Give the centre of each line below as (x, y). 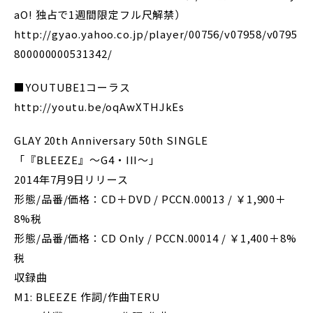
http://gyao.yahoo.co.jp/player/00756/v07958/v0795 (156, 34)
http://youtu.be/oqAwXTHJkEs (100, 107)
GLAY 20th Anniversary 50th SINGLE (111, 140)
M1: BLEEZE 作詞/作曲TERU (87, 297)
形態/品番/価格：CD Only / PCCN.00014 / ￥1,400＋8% (155, 238)
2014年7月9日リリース (71, 179)
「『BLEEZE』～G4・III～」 (87, 160)
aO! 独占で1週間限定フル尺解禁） (100, 14)
